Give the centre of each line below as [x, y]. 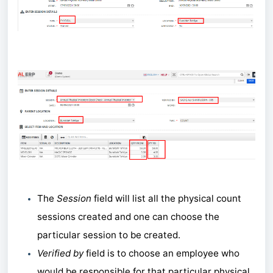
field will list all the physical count [168, 199]
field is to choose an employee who [161, 253]
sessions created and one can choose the [128, 217]
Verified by [60, 253]
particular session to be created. [109, 235]
